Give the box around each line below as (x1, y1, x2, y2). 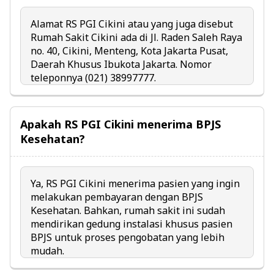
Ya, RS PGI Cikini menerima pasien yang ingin (31, 176, 240, 190)
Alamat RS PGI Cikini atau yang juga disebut (31, 17, 233, 31)
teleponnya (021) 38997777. (31, 70, 156, 84)
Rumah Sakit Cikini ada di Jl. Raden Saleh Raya (31, 30, 242, 44)
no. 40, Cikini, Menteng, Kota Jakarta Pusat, (31, 43, 228, 57)
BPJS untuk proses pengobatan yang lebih (31, 230, 224, 244)
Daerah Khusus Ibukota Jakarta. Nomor (31, 57, 212, 71)
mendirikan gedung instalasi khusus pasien (31, 217, 232, 231)
